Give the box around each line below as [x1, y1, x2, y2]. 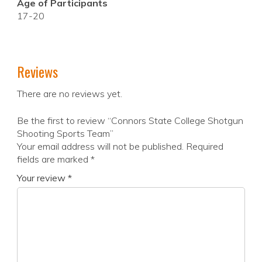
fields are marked [17, 153, 91, 166]
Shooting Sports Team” [17, 127, 113, 140]
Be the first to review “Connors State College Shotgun [17, 115, 243, 127]
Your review [17, 172, 68, 184]
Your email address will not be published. [17, 140, 184, 153]
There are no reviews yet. [17, 88, 122, 100]
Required [186, 140, 223, 153]
